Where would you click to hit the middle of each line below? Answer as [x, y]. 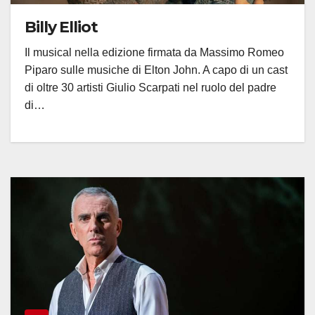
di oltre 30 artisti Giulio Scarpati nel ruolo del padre [150, 87]
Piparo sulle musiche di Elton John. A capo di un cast [156, 70]
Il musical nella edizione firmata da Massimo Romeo [154, 52]
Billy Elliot [61, 27]
